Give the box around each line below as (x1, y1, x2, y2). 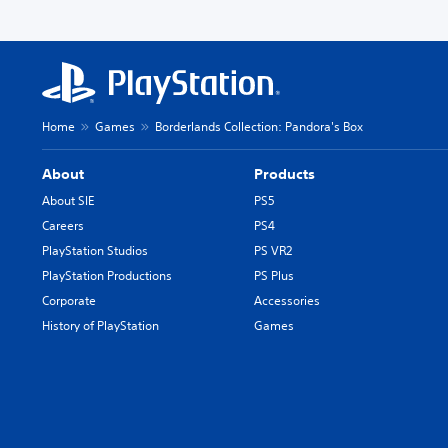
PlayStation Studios (42, 241, 148, 259)
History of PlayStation (42, 316, 159, 334)
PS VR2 (254, 241, 293, 259)
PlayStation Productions (42, 266, 172, 284)
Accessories (254, 291, 321, 309)
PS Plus (254, 266, 295, 284)
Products (254, 164, 316, 183)
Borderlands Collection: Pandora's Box (155, 117, 363, 135)
